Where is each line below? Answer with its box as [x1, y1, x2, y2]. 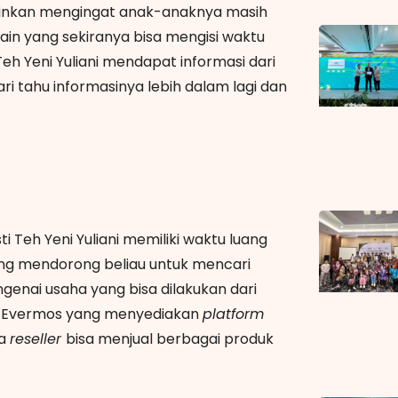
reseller [10, 328, 66, 349]
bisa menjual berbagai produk [66, 328, 274, 349]
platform [203, 303, 264, 324]
